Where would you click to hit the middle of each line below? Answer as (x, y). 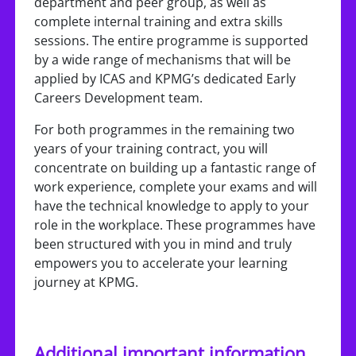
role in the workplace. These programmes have (175, 225)
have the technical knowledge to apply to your (172, 206)
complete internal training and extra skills (159, 21)
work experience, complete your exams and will (176, 187)
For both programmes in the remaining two (164, 130)
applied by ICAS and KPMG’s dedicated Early (165, 79)
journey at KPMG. (86, 282)
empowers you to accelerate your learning (161, 263)
